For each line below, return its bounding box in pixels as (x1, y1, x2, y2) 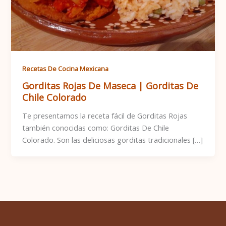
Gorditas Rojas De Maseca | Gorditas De (22, 79, 199, 92)
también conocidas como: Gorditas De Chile (22, 122, 169, 133)
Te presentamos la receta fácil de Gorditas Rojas (22, 110, 188, 121)
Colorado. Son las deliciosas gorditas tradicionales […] (22, 134, 203, 145)
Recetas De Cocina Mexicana (22, 64, 109, 74)
